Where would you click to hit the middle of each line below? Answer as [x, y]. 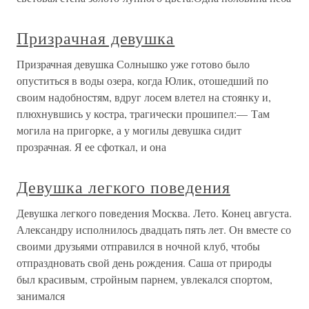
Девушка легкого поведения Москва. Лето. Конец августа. [154, 213]
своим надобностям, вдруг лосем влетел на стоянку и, [144, 97]
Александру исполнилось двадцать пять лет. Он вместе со [154, 229]
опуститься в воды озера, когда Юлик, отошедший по [142, 80]
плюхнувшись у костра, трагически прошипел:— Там [143, 113]
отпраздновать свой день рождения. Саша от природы [144, 262]
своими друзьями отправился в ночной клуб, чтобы [138, 246]
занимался [41, 296]
